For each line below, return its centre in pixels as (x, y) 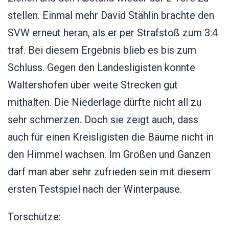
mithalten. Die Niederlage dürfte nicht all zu (105, 102)
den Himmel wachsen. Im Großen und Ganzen (109, 154)
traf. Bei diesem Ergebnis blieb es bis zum (102, 50)
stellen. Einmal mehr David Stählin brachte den (111, 15)
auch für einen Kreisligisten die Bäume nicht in (111, 137)
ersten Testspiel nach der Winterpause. (95, 189)
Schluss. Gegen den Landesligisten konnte (101, 67)
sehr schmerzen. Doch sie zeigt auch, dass (103, 119)
